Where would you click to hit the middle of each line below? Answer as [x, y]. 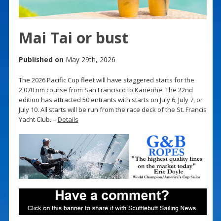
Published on [41, 59]
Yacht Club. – [38, 119]
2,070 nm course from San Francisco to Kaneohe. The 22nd [106, 90]
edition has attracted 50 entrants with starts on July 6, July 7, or [110, 99]
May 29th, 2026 [89, 59]
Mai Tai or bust [73, 37]
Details [68, 119]
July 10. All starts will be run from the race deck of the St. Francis [112, 109]
